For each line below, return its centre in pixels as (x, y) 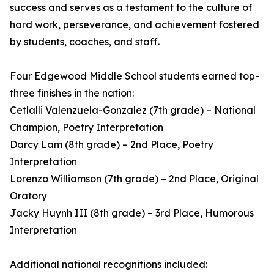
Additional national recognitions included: (109, 265)
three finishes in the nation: (72, 93)
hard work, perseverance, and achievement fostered (135, 25)
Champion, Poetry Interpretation (87, 128)
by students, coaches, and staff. (85, 42)
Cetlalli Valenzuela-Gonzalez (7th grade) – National (133, 110)
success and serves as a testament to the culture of (131, 8)
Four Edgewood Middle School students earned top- (135, 76)
